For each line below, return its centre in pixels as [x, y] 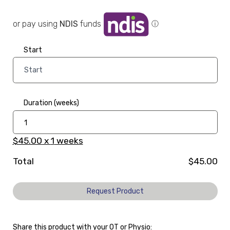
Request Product [115, 191]
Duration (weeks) [51, 103]
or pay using [36, 24]
